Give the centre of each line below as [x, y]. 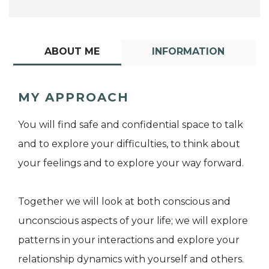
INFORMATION [189, 52]
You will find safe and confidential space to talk [131, 125]
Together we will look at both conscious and [124, 202]
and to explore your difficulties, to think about [129, 144]
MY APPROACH [74, 98]
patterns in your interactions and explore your [129, 240]
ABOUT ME [72, 52]
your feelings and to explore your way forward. [131, 163]
